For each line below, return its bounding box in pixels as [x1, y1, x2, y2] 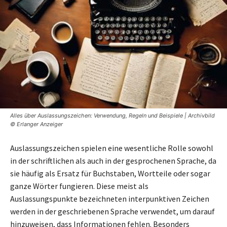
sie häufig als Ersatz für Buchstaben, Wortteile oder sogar [10, 168, 210, 178]
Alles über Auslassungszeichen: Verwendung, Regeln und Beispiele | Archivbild [10, 111, 215, 119]
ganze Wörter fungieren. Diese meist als [10, 180, 148, 191]
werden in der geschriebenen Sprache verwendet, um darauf [10, 206, 215, 216]
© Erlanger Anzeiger [10, 120, 63, 128]
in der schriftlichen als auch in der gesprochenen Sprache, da [10, 155, 216, 166]
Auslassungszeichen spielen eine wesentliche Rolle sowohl [10, 142, 213, 153]
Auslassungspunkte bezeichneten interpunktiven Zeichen [10, 193, 209, 204]
